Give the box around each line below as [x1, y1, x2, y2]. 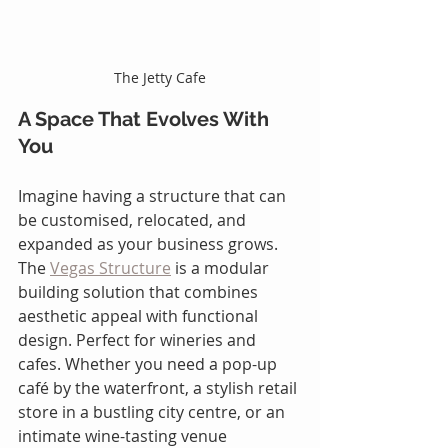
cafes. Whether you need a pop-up [18, 353, 281, 376]
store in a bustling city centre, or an [18, 401, 289, 424]
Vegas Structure [50, 257, 171, 280]
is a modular [171, 257, 273, 280]
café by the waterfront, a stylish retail [18, 377, 301, 400]
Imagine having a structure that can [18, 185, 290, 208]
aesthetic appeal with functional [18, 305, 262, 328]
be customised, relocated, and [18, 209, 250, 232]
